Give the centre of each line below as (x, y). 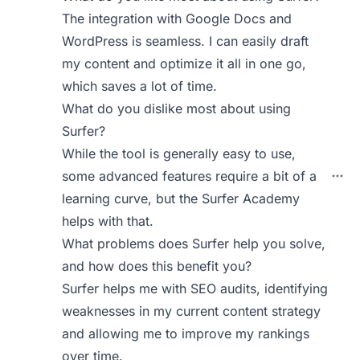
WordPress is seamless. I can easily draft (186, 41)
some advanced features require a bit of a (190, 176)
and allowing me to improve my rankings (186, 333)
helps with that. (108, 221)
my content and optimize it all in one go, (184, 63)
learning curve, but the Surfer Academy (181, 198)
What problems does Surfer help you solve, (194, 243)
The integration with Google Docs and (177, 18)
